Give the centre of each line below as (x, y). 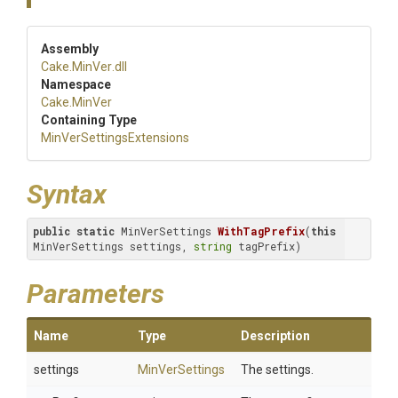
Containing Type (89, 120)
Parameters (96, 294)
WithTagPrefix (261, 231)
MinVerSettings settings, (113, 246)
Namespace (76, 84)
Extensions (159, 138)
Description (275, 336)
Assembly (70, 49)
